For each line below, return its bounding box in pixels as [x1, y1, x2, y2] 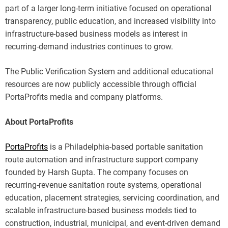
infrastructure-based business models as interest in [5, 28, 188, 39]
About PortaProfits [5, 117, 73, 127]
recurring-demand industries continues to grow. [5, 41, 173, 51]
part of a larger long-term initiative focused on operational [5, 3, 212, 13]
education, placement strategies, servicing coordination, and [5, 192, 219, 203]
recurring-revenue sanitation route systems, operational [5, 180, 202, 190]
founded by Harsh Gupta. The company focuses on [5, 167, 188, 177]
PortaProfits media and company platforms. [5, 92, 163, 102]
